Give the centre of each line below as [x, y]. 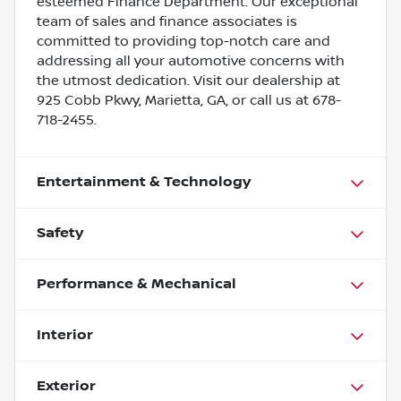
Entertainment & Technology [144, 182]
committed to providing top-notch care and [183, 41]
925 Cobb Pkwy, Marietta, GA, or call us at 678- [189, 100]
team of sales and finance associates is [167, 21]
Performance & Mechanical [137, 284]
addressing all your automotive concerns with [191, 60]
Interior [65, 335]
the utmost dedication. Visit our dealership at [188, 80]
